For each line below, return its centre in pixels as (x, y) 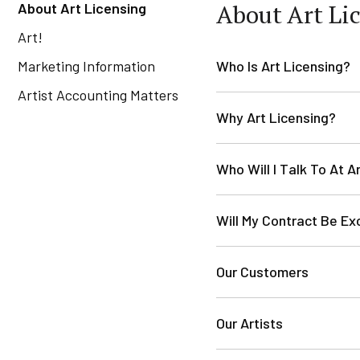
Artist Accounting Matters (98, 95)
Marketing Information (86, 66)
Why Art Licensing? (276, 117)
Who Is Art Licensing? (283, 66)
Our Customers (262, 272)
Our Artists (250, 323)
